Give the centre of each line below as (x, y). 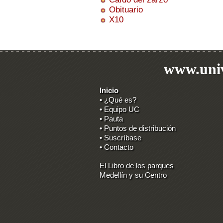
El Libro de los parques (137, 166)
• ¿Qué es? (118, 100)
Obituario (126, 10)
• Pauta (111, 119)
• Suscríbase (120, 138)
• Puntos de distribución (138, 128)
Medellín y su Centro (133, 175)
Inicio (109, 90)
